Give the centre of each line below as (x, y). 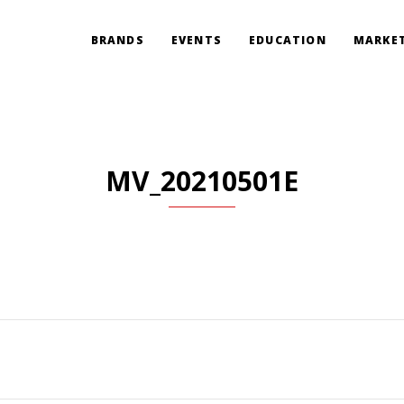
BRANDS (117, 40)
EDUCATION (287, 40)
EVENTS (196, 40)
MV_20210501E (202, 181)
